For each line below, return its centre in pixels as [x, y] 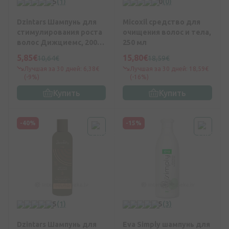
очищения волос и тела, [167, 32]
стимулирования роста [60, 32]
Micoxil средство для [162, 22]
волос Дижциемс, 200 [57, 43]
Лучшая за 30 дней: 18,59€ [169, 69]
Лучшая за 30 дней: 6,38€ [62, 69]
